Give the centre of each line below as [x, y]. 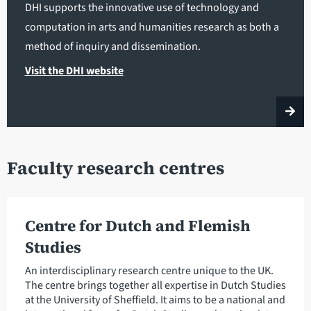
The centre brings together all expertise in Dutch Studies [155, 285]
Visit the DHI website [74, 71]
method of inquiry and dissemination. [112, 47]
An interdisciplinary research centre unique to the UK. [149, 270]
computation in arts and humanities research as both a [152, 27]
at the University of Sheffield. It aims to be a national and [155, 300]
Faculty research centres [116, 168]
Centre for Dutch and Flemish [137, 226]
